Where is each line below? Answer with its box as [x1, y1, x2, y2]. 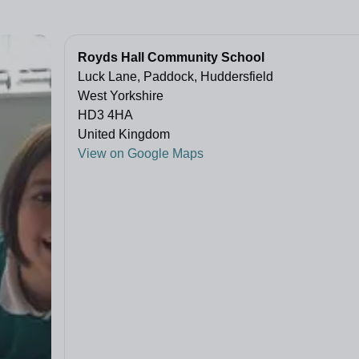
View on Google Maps [78, 147, 204, 161]
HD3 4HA [78, 108, 133, 123]
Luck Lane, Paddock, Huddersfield [78, 70, 273, 84]
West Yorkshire [78, 89, 163, 103]
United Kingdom [78, 127, 170, 142]
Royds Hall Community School [78, 50, 264, 65]
